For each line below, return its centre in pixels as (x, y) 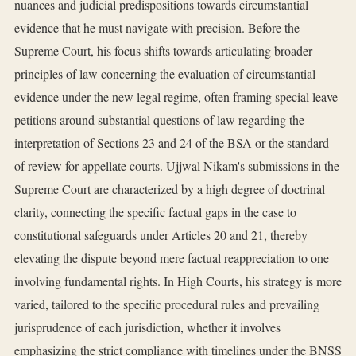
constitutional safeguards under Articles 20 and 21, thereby (161, 235)
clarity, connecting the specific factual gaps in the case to (155, 212)
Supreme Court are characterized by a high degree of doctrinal (170, 189)
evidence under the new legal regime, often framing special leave (176, 97)
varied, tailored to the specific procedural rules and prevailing (167, 304)
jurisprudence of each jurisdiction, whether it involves (147, 327)
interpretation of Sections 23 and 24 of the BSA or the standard (172, 143)
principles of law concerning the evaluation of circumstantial (165, 74)
